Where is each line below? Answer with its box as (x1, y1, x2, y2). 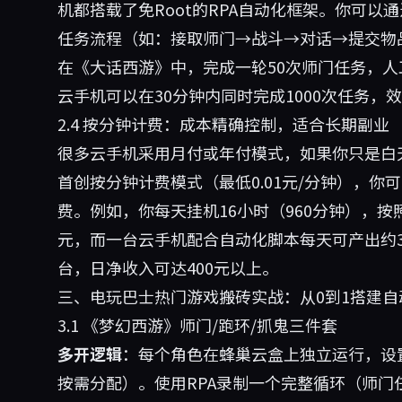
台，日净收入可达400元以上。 (57, 256, 278, 279)
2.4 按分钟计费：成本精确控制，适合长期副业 (57, 112, 389, 135)
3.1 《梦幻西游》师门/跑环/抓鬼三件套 (57, 313, 337, 336)
